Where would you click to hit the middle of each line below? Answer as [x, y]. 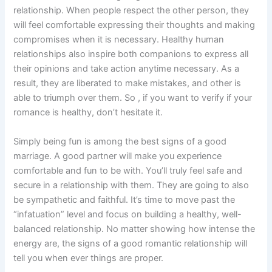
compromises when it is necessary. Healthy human [119, 40]
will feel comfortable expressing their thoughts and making [134, 25]
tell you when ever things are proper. [89, 258]
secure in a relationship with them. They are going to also [131, 185]
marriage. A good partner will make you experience [118, 156]
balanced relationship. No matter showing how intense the [134, 229]
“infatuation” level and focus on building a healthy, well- [128, 214]
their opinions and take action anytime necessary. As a [127, 69]
